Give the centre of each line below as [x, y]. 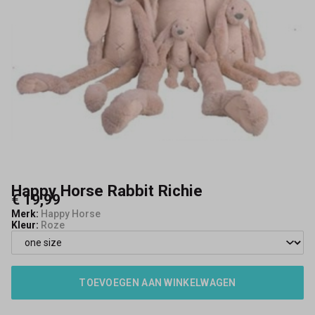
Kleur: [25, 225]
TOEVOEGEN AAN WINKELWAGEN [157, 283]
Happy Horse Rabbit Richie [107, 191]
